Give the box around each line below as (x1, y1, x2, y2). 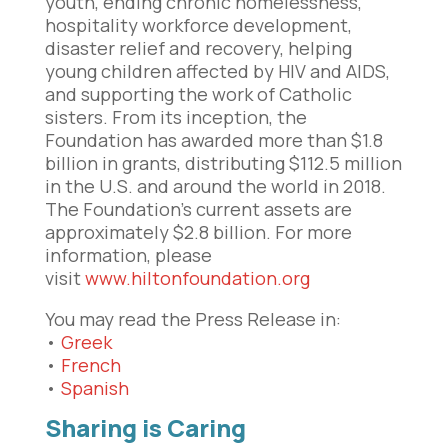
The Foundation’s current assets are (44, 197, 352, 222)
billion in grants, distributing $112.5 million (44, 151, 402, 176)
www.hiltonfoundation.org (84, 266, 310, 291)
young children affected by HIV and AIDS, (44, 59, 390, 84)
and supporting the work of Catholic (44, 82, 352, 107)
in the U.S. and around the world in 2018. (44, 174, 386, 199)
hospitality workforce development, (44, 13, 352, 38)
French (60, 353, 121, 378)
